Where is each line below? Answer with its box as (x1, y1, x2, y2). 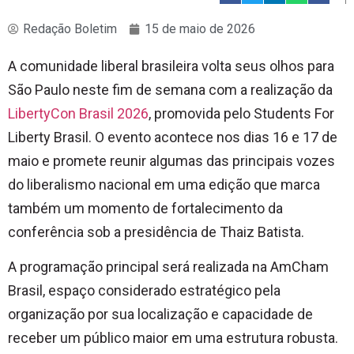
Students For (254, 104, 334, 122)
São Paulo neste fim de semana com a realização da (8, 81, 333, 98)
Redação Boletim (23, 21, 117, 36)
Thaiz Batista (220, 223, 301, 240)
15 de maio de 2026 (145, 21, 255, 36)
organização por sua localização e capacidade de (8, 306, 313, 323)
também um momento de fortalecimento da (8, 199, 283, 217)
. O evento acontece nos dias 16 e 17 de (88, 128, 337, 145)
